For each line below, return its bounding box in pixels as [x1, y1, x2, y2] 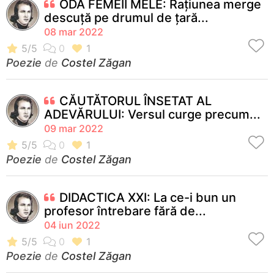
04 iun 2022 [44, 218, 100, 231]
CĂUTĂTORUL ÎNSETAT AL [59, 93, 212, 108]
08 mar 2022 [44, 25, 103, 38]
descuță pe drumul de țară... [44, 10, 209, 25]
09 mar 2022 [44, 122, 103, 135]
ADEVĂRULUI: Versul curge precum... [44, 106, 261, 122]
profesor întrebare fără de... [44, 203, 206, 218]
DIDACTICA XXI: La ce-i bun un [59, 190, 236, 205]
